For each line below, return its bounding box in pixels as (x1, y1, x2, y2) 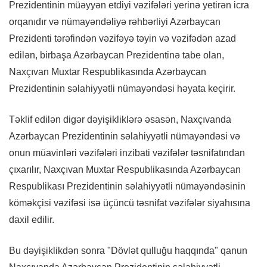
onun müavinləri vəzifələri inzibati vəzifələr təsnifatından (9, 147, 245, 158)
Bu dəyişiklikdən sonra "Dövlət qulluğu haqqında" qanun (9, 245, 247, 256)
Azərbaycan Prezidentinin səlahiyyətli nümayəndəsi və (9, 131, 240, 141)
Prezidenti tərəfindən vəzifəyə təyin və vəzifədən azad (9, 33, 236, 44)
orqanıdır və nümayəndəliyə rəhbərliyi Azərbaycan (9, 16, 221, 27)
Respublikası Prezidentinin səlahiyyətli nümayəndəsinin (9, 181, 246, 191)
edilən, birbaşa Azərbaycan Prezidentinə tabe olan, (9, 49, 224, 60)
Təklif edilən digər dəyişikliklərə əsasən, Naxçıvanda (9, 114, 231, 125)
